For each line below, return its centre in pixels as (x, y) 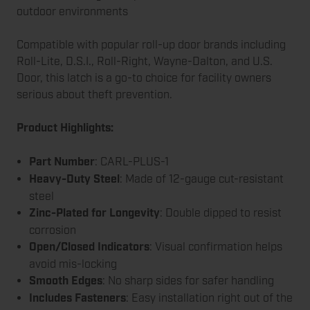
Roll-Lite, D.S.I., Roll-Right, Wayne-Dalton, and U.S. (145, 62)
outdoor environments (72, 12)
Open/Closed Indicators (90, 247)
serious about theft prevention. (94, 95)
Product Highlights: (65, 128)
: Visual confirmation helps (216, 247)
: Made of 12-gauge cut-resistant (202, 179)
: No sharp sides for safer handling (189, 281)
